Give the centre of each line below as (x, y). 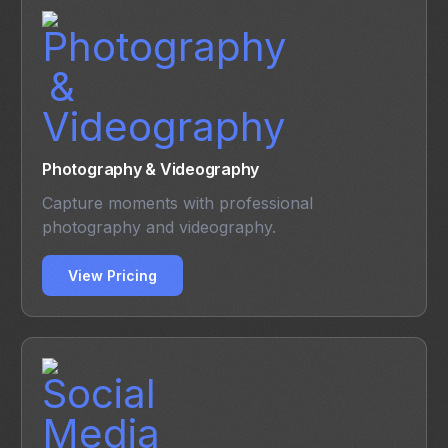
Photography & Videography (151, 169)
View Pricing (113, 276)
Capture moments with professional (178, 203)
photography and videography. (159, 227)
